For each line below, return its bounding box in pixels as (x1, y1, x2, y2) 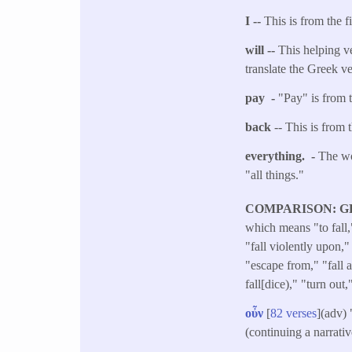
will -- (245, 43, 279, 57)
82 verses (270, 306, 317, 320)
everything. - (245, 148, 319, 163)
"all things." (245, 167, 305, 181)
